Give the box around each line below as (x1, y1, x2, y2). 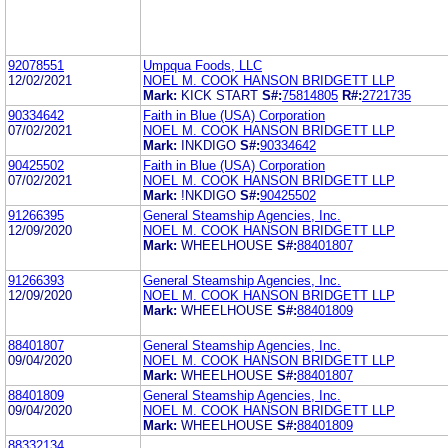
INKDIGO (181, 137, 236, 153)
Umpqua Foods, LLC (143, 57, 262, 73)
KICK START (181, 87, 258, 103)
